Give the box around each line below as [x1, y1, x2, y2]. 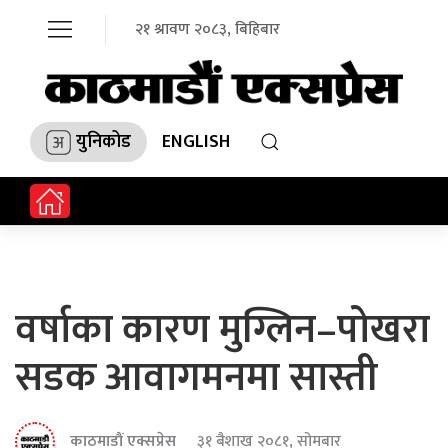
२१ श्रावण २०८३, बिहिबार [135, 16, 280, 43]
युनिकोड [76, 126, 131, 157]
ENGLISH [162, 126, 230, 157]
